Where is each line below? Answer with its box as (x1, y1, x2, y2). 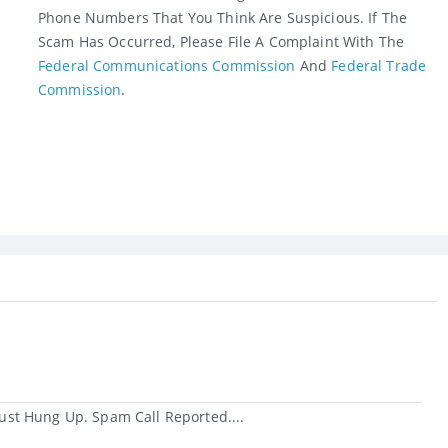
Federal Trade (331, 56, 427, 76)
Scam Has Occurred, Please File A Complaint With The (38, 32, 405, 52)
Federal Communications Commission (38, 56, 296, 76)
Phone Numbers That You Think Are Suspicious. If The (38, 8, 408, 28)
